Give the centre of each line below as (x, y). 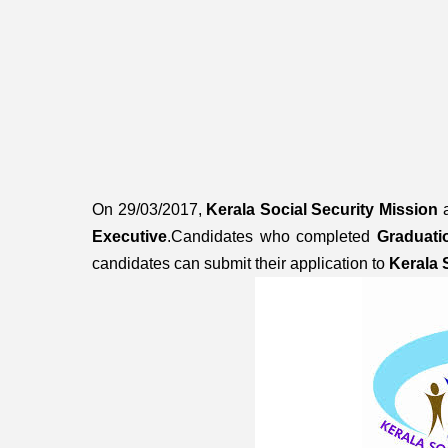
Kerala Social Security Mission (322, 209)
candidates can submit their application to (240, 263)
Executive (129, 236)
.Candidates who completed (272, 236)
